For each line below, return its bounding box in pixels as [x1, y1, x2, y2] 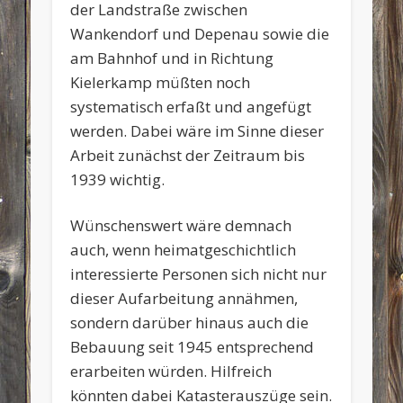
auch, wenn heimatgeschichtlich [70, 238, 297, 260]
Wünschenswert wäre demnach [70, 214, 292, 236]
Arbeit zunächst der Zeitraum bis [70, 144, 306, 166]
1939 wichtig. [70, 168, 166, 190]
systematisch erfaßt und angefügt [70, 95, 312, 117]
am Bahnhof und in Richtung [70, 47, 274, 68]
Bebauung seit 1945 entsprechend [70, 336, 315, 357]
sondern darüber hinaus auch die [70, 311, 309, 333]
